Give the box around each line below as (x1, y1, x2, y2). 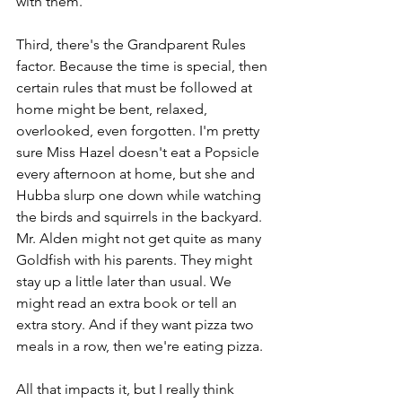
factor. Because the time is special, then (16, 57, 271, 74)
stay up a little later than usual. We (16, 273, 235, 290)
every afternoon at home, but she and (16, 165, 258, 182)
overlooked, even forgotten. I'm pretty (16, 122, 263, 139)
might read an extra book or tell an (16, 294, 240, 311)
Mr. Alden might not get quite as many (16, 230, 265, 247)
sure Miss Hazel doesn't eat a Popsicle (16, 144, 263, 161)
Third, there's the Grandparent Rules (16, 36, 249, 53)
